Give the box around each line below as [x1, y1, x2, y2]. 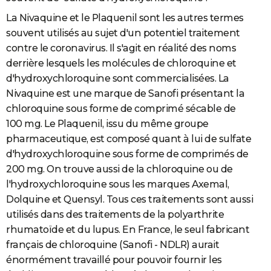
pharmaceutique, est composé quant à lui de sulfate [6, 132, 251, 145]
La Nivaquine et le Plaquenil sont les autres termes [6, 11, 244, 24]
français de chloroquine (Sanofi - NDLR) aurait [6, 238, 219, 250]
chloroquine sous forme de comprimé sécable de [6, 102, 236, 114]
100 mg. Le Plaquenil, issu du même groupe [6, 117, 209, 129]
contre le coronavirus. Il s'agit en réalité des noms [6, 42, 236, 54]
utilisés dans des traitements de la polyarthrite [6, 208, 224, 220]
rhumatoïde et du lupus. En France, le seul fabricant [6, 223, 249, 235]
